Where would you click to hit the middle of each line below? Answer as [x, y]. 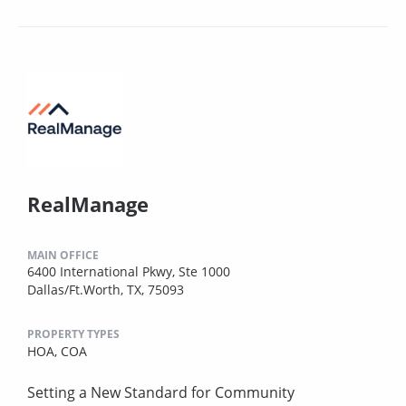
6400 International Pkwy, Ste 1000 [129, 271]
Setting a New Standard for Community [161, 392]
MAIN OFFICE [63, 255]
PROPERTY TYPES [73, 333]
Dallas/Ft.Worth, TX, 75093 [106, 289]
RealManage [88, 203]
